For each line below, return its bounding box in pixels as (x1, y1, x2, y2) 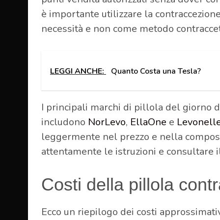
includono (41, 115, 88, 129)
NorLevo (88, 115, 126, 129)
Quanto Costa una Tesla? (111, 65, 201, 77)
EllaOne (130, 115, 166, 129)
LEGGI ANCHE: (50, 65, 106, 77)
